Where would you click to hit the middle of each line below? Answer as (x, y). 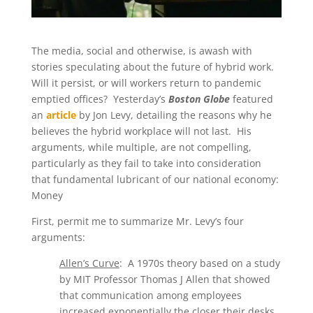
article (61, 115)
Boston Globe (200, 99)
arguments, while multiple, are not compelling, (141, 147)
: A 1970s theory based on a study (199, 263)
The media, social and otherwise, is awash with (141, 51)
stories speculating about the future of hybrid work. (154, 67)
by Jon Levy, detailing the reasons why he (175, 115)
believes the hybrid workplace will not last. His (141, 131)
